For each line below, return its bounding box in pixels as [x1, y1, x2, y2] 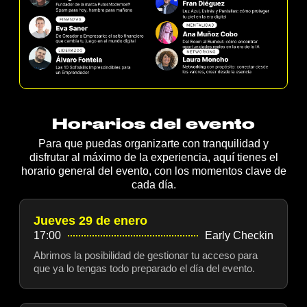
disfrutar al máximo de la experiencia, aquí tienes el [29, 151, 278, 164]
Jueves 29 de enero [34, 214, 147, 228]
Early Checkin [205, 230, 273, 242]
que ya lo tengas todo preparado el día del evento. [34, 262, 255, 275]
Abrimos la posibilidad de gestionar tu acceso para [34, 249, 258, 262]
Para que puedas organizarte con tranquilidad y [38, 138, 269, 150]
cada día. [131, 179, 176, 191]
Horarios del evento [51, 118, 256, 132]
